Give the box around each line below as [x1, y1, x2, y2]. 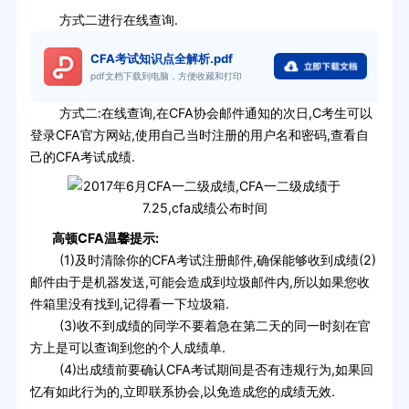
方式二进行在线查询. [29, 11, 178, 27]
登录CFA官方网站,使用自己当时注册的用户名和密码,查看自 [29, 126, 369, 142]
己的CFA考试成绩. [29, 148, 135, 164]
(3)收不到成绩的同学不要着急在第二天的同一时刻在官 [29, 318, 371, 334]
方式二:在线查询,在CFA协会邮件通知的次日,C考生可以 [29, 104, 372, 121]
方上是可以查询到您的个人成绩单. [29, 340, 225, 356]
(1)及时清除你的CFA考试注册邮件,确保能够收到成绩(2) [29, 252, 376, 268]
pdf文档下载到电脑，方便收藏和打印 [90, 70, 243, 82]
